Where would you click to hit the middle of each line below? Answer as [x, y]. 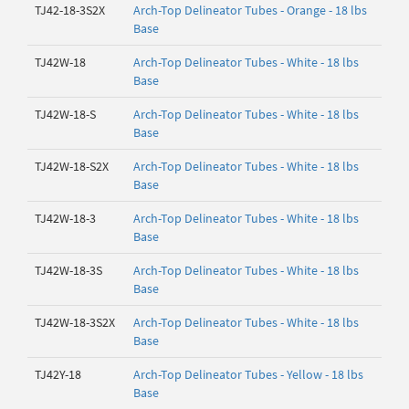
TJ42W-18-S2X [72, 166]
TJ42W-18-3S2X [75, 322]
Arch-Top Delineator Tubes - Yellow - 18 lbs [248, 374]
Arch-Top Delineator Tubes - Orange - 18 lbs [250, 10]
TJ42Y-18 [58, 374]
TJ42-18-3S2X [70, 10]
